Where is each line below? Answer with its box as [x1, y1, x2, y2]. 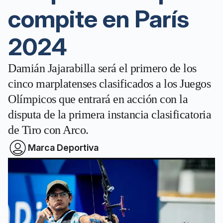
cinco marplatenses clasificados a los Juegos [8, 77, 211, 90]
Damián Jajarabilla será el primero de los [8, 62, 197, 75]
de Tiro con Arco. [8, 123, 89, 136]
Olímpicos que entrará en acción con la [8, 93, 188, 106]
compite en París [8, 4, 189, 33]
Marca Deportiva [28, 142, 99, 153]
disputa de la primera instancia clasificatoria [8, 108, 211, 121]
